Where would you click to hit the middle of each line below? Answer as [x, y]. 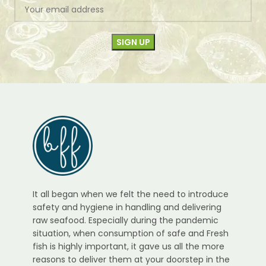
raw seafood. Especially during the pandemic [126, 221]
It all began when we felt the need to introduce [131, 194]
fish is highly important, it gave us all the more [129, 247]
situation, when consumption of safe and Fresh [131, 234]
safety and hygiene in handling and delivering [127, 208]
